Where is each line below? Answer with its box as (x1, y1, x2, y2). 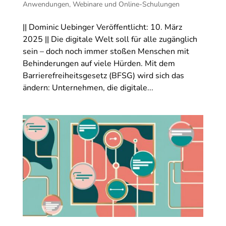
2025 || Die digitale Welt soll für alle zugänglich (22, 33, 197, 45)
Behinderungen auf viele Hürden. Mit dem (22, 58, 175, 69)
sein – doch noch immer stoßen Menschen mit (22, 45, 189, 57)
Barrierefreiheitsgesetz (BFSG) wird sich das (22, 70, 184, 81)
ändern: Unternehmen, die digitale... (22, 82, 153, 93)
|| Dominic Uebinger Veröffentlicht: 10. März (22, 21, 182, 33)
